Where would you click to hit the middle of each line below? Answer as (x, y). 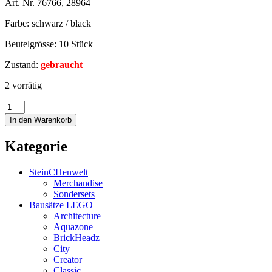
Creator (68, 259)
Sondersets (74, 194)
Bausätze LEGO (61, 205)
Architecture (77, 216)
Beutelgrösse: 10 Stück (49, 44)
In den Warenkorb (41, 120)
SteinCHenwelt (59, 172)
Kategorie (36, 146)
